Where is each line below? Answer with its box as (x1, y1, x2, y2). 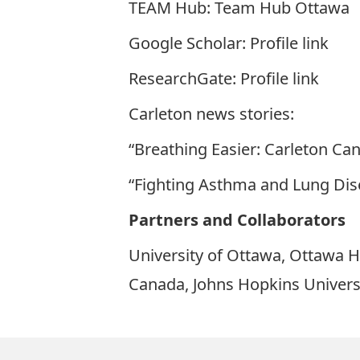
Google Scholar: (129, 32, 250, 54)
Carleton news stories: (129, 103, 294, 125)
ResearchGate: (129, 67, 240, 89)
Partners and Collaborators (129, 209, 346, 231)
